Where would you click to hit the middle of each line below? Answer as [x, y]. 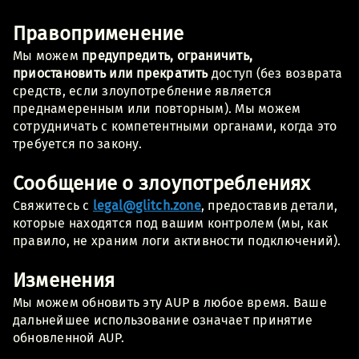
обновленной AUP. [69, 337]
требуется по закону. [77, 143]
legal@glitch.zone [147, 205]
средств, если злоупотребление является [143, 91]
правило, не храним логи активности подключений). [177, 240]
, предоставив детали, [269, 205]
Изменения [64, 280]
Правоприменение [99, 33]
